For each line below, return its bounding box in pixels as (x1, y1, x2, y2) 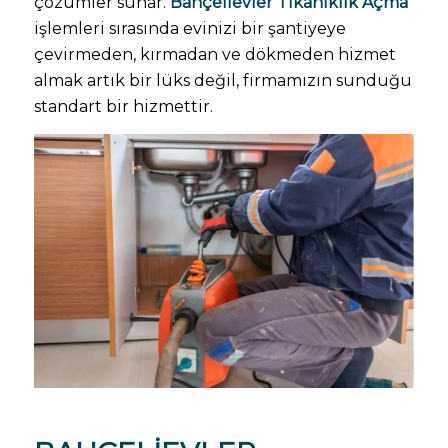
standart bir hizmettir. (33, 97, 213, 117)
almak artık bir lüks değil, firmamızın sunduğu (33, 71, 412, 91)
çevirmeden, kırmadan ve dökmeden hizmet (33, 45, 396, 65)
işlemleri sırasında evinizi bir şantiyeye (33, 19, 346, 39)
